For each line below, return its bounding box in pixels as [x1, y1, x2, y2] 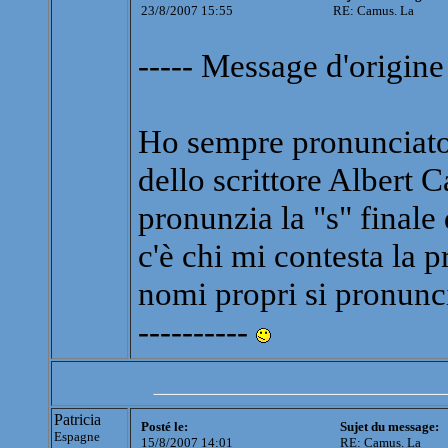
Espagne [54, 429, 100, 445]
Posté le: [141, 419, 188, 435]
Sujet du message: [340, 419, 439, 435]
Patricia [54, 411, 101, 429]
